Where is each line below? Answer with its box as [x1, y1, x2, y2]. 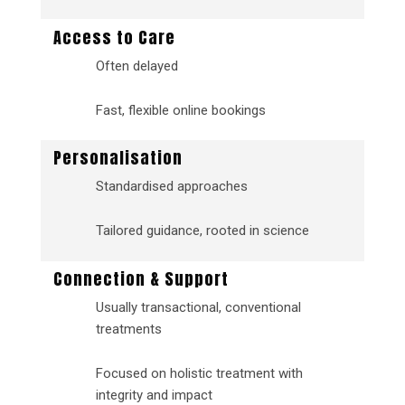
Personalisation [52, 145, 183, 170]
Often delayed [95, 57, 178, 74]
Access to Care [52, 24, 175, 50]
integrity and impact [95, 386, 212, 403]
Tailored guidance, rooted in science [95, 221, 309, 239]
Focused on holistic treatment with [95, 364, 303, 381]
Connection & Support [52, 266, 229, 291]
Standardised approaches [95, 177, 251, 194]
